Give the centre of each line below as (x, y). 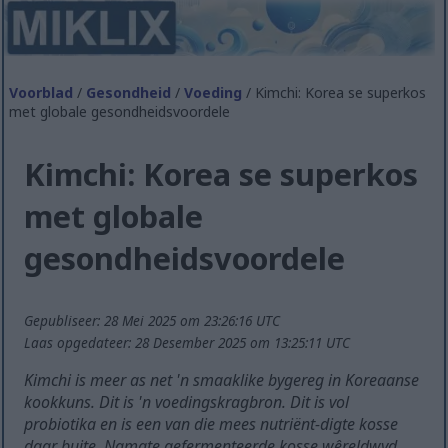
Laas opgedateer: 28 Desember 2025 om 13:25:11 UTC (187, 343)
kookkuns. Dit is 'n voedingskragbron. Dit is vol (187, 402)
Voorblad (41, 92)
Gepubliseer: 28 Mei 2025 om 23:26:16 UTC (152, 321)
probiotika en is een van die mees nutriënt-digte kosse (211, 424)
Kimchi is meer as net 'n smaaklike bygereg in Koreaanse (222, 380)
